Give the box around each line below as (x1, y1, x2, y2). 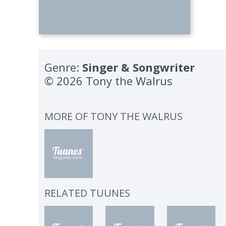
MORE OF (44, 109, 91, 123)
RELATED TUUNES (44, 186, 131, 200)
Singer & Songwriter (82, 60, 195, 75)
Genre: (44, 60, 83, 75)
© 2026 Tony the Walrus (44, 73, 173, 88)
